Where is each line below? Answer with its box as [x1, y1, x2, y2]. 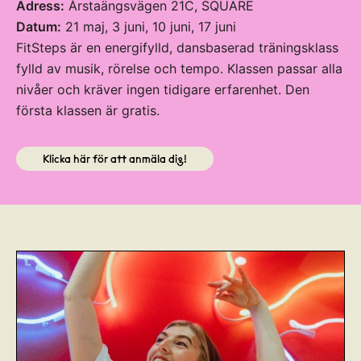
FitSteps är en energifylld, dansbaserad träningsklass [16, 39, 338, 56]
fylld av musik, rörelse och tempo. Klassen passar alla [16, 60, 342, 77]
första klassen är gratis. [16, 102, 160, 118]
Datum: [16, 19, 61, 35]
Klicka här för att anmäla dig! [43, 151, 187, 166]
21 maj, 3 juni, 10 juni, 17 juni [61, 19, 236, 35]
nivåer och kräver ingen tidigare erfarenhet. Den [16, 81, 309, 98]
